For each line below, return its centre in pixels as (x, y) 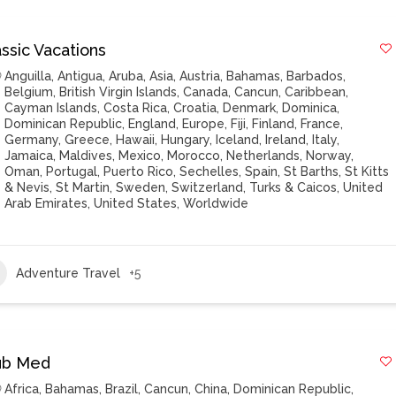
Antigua (80, 76)
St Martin (83, 187)
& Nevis (27, 187)
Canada (206, 92)
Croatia (195, 108)
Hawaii (136, 140)
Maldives (86, 156)
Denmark (250, 108)
